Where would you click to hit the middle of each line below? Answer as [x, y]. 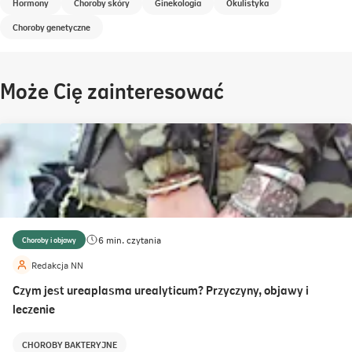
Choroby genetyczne [51, 26]
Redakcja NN [57, 264]
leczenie [34, 308]
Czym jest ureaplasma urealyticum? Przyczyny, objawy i [161, 289]
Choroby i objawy [49, 239]
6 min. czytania [130, 239]
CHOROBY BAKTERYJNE [70, 344]
